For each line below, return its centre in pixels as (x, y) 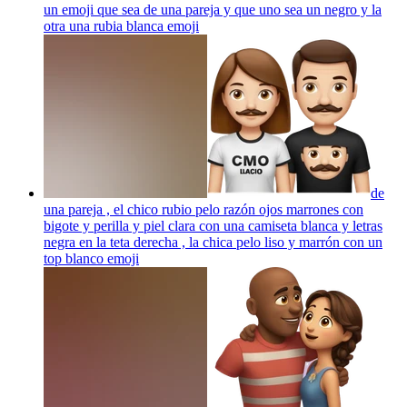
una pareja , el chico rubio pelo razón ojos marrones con (203, 209)
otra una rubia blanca (105, 25)
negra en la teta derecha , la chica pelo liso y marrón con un (213, 242)
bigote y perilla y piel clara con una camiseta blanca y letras (213, 225)
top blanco (74, 258)
